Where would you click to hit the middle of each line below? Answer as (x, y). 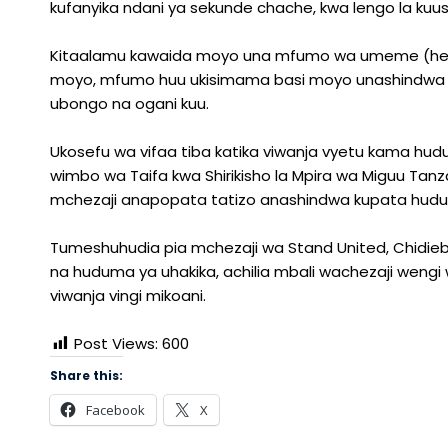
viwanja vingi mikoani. (128, 295)
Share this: (86, 375)
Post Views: (116, 343)
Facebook (115, 410)
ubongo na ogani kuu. (129, 103)
